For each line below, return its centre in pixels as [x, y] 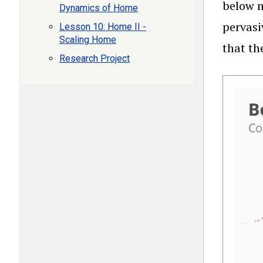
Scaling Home [88, 40]
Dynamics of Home [99, 8]
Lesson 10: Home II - [103, 27]
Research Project [95, 58]
